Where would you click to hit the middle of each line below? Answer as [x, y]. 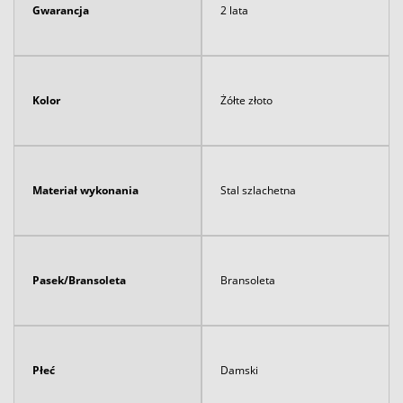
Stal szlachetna [258, 190]
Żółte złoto [246, 100]
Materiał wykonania [85, 190]
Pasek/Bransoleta [79, 280]
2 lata [234, 10]
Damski [239, 370]
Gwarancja [61, 10]
